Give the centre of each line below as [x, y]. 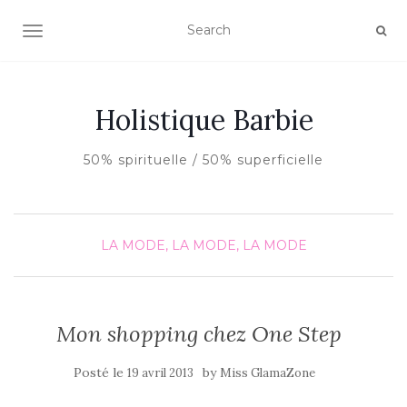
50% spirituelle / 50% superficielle [203, 160]
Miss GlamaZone [268, 373]
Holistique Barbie [203, 120]
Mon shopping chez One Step [199, 334]
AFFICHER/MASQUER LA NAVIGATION [159, 33]
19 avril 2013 [160, 373]
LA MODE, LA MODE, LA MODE [203, 245]
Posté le [100, 372]
